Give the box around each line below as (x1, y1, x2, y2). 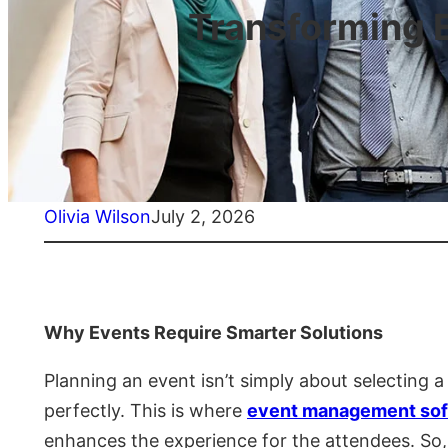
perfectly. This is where (44, 400, 247, 422)
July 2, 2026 (151, 206, 255, 228)
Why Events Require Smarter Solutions (44, 322, 383, 344)
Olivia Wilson (44, 206, 151, 228)
